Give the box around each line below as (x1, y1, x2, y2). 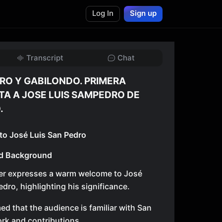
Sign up (130, 8, 157, 18)
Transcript (26, 53, 63, 62)
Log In (92, 8, 113, 18)
